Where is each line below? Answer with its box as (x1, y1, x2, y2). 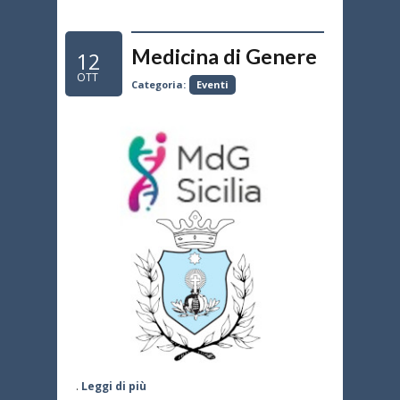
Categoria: (130, 77, 186, 91)
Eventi (196, 77, 229, 91)
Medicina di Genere (130, 43, 317, 69)
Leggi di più (80, 378, 146, 394)
